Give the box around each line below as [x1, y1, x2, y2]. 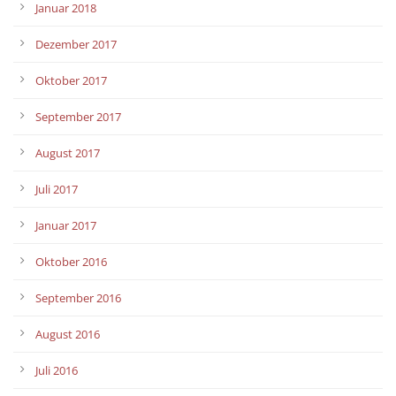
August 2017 [35, 144, 100, 161]
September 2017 [35, 108, 121, 125]
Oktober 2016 [35, 253, 107, 270]
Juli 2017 [35, 180, 78, 197]
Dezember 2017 [35, 35, 117, 52]
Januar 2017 [35, 217, 96, 233]
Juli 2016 [35, 362, 78, 378]
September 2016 [35, 289, 121, 306]
